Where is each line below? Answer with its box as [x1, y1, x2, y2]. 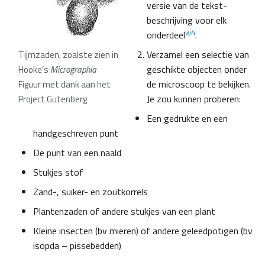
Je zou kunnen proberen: [147, 92, 241, 106]
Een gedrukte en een [147, 111, 228, 126]
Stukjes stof [33, 165, 83, 180]
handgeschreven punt [33, 126, 118, 141]
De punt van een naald [33, 146, 121, 160]
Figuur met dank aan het [18, 77, 111, 92]
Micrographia [50, 63, 96, 77]
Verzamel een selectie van [147, 47, 249, 62]
